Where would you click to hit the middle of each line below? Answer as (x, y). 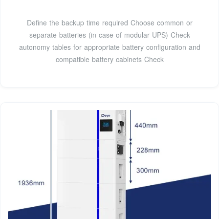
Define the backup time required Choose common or (109, 23)
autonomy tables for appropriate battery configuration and (109, 47)
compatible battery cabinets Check (109, 59)
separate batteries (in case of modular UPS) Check (109, 35)
